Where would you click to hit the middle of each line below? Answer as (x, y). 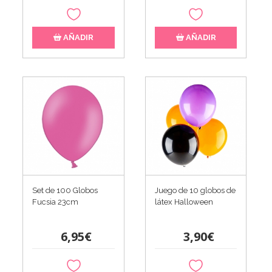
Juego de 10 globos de (195, 191)
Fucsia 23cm (56, 202)
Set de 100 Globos (65, 191)
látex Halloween (184, 202)
